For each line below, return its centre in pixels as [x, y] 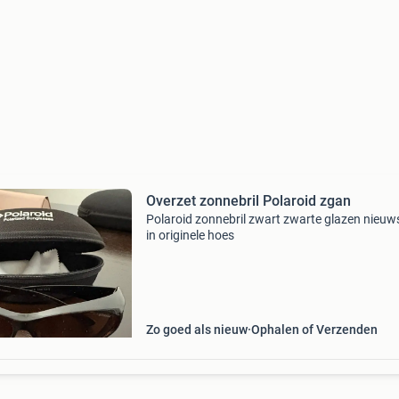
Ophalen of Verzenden [314, 330]
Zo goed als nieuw [196, 330]
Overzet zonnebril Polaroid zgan [248, 201]
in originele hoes [190, 235]
